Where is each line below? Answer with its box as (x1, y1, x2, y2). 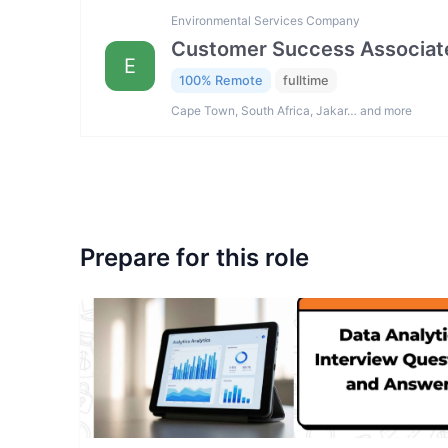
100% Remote (179, 72, 263, 88)
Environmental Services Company (171, 12, 360, 28)
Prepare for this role (80, 243, 309, 273)
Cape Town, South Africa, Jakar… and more (171, 103, 412, 119)
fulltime (283, 72, 329, 88)
